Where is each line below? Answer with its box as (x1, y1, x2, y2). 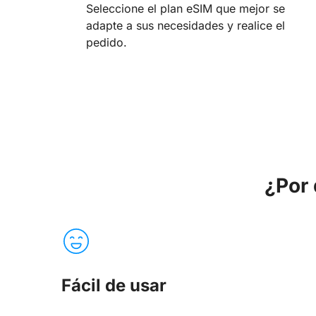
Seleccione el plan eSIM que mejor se (86, 1, 285, 16)
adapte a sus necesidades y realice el (86, 18, 285, 33)
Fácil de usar (61, 274, 166, 296)
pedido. (86, 35, 127, 50)
